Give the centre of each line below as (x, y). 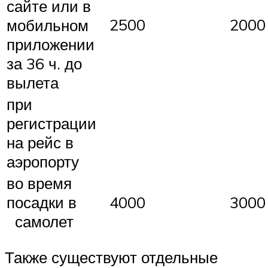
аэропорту (43, 161)
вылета (33, 82)
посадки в (42, 202)
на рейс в (40, 142)
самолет (40, 221)
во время (39, 183)
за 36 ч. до (44, 63)
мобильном (48, 25)
